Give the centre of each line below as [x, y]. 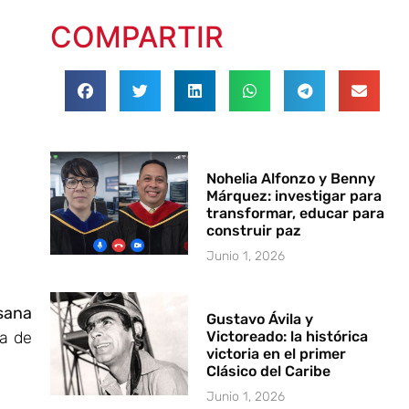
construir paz [254, 230]
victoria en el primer [277, 353]
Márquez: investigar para [294, 195]
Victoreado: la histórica [288, 336]
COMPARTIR [136, 37]
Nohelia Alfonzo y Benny [291, 178]
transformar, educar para [296, 213]
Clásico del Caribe [269, 371]
